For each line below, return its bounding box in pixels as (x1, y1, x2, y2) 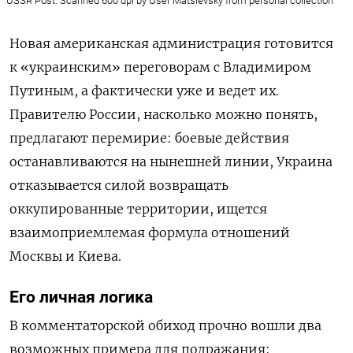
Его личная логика (9, 288, 153, 307)
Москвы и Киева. (9, 248, 121, 265)
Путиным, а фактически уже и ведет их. (9, 83, 279, 99)
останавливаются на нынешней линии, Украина (9, 154, 333, 170)
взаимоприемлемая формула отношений (9, 225, 290, 241)
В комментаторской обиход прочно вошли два (9, 317, 321, 333)
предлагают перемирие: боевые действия (9, 130, 289, 147)
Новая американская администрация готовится (9, 35, 333, 52)
